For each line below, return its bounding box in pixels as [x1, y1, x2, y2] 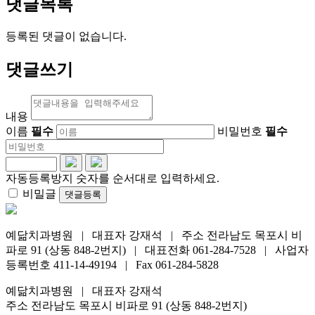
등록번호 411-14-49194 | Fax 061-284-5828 [6, 259, 219, 271]
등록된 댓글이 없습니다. [6, 30, 127, 43]
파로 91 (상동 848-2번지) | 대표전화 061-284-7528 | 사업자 [6, 244, 309, 257]
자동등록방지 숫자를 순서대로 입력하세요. [6, 172, 219, 185]
